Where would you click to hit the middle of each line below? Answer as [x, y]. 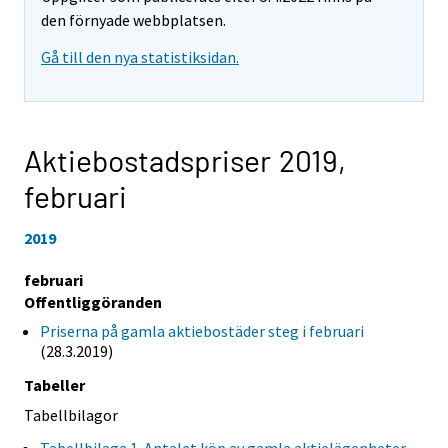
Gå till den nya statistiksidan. [140, 57]
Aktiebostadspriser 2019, [185, 160]
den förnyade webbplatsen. [133, 20]
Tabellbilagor [71, 414]
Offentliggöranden [93, 301]
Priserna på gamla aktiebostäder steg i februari [202, 330]
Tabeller [54, 384]
